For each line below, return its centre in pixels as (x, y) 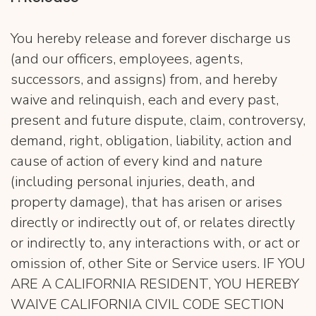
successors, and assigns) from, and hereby (144, 79)
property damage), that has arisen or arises (146, 202)
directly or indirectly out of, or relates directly (153, 223)
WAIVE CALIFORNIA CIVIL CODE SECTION (147, 304)
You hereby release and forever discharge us (151, 38)
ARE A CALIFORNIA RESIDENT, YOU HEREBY (155, 284)
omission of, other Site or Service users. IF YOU (158, 263)
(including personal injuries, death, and (133, 182)
